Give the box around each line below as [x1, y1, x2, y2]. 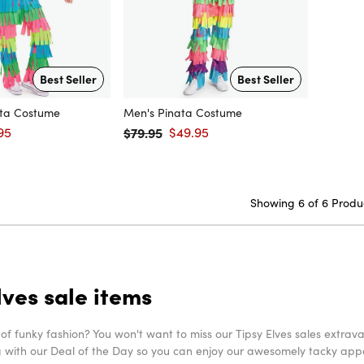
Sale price [168, 133, 221, 149]
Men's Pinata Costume [123, 105, 242, 121]
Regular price [123, 133, 194, 149]
